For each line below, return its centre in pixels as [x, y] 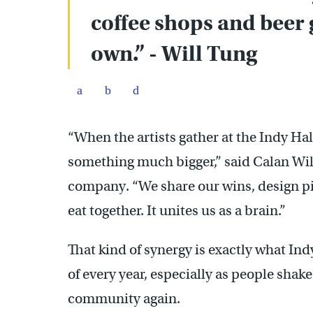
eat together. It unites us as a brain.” [177, 210]
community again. [124, 298]
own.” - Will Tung [174, 53]
